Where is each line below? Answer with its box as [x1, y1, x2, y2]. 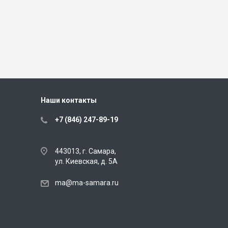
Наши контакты [40, 96, 97, 105]
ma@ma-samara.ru [54, 179, 119, 187]
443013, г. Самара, [54, 147, 116, 156]
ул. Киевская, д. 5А [54, 157, 118, 166]
